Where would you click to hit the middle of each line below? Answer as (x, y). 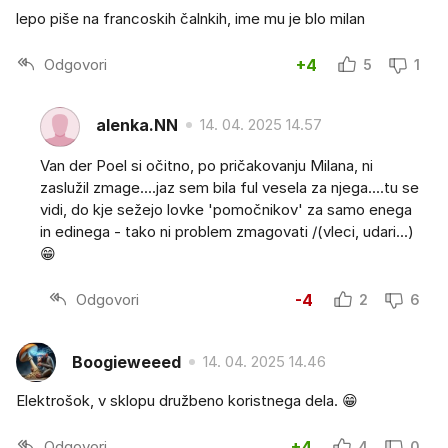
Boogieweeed (126, 361)
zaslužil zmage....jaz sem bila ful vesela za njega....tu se (229, 188)
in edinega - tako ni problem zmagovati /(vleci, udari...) (227, 232)
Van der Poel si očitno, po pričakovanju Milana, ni (206, 166)
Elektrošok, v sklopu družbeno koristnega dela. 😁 (187, 401)
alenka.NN (137, 124)
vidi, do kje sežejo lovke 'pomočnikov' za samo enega (226, 210)
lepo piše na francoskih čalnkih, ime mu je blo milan (190, 19)
